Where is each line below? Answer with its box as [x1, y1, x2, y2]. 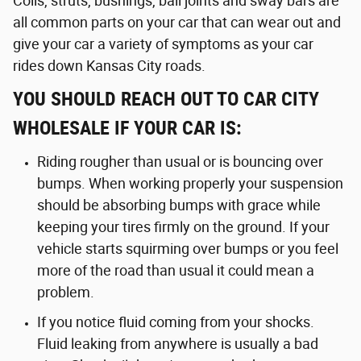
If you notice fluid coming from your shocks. [37, 313, 314, 330]
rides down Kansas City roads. [13, 56, 205, 74]
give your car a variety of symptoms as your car [13, 35, 313, 52]
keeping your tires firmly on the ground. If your [37, 218, 330, 235]
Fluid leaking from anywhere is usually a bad [37, 334, 318, 352]
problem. [37, 283, 94, 301]
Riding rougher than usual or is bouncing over [37, 152, 323, 170]
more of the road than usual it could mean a [37, 261, 314, 279]
